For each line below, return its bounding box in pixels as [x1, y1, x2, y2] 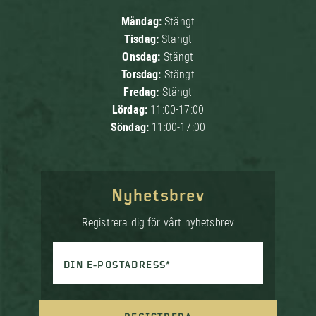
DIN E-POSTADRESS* [63, 260, 171, 271]
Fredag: [123, 85, 162, 99]
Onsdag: [122, 50, 164, 63]
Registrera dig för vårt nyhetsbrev [81, 216, 235, 229]
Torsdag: [121, 68, 164, 81]
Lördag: [111, 103, 151, 116]
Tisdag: [123, 32, 162, 46]
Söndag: [110, 121, 152, 134]
